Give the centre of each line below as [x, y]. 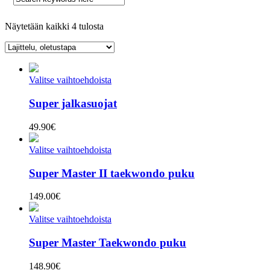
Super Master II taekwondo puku [112, 173]
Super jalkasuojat [73, 104]
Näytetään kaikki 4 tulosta [54, 27]
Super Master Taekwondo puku [108, 243]
